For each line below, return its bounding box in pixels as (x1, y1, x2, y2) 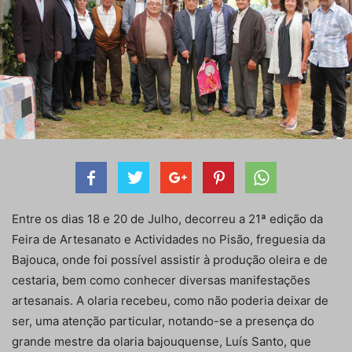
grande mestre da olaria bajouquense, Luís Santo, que (12, 334, 311, 350)
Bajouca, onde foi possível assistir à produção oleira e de (12, 252, 328, 268)
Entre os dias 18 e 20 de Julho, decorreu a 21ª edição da (12, 211, 323, 227)
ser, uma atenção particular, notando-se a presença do (12, 313, 314, 329)
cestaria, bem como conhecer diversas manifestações (12, 273, 310, 288)
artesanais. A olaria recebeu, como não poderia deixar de (12, 293, 328, 309)
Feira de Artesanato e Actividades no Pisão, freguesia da (12, 232, 325, 247)
